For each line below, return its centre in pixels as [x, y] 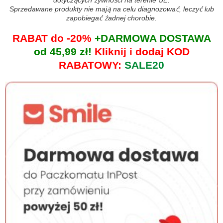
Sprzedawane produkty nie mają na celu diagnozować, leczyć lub [111, 9]
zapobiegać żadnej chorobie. [111, 18]
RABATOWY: [92, 65]
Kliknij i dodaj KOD [142, 52]
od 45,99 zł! [64, 52]
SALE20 [144, 65]
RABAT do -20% [52, 38]
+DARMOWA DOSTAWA [151, 38]
